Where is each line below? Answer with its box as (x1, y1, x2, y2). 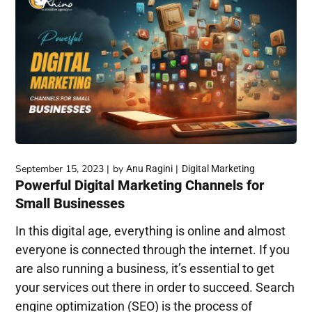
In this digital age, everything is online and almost (15, 224, 286, 239)
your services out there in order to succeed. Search (15, 280, 295, 295)
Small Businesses (15, 195, 125, 212)
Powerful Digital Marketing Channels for (15, 177, 265, 194)
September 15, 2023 (15, 162, 104, 176)
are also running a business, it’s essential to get (15, 261, 275, 276)
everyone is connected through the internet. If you (15, 242, 290, 258)
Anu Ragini (126, 163, 173, 175)
